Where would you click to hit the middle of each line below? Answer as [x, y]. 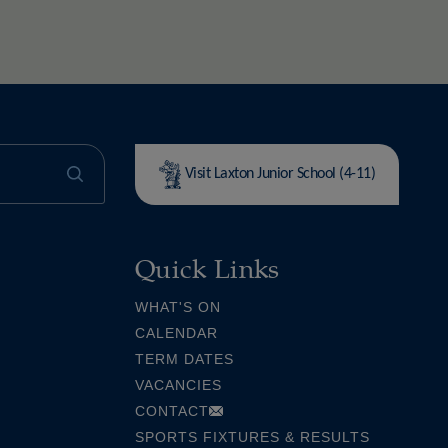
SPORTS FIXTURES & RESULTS [252, 436]
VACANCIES [178, 384]
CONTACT [172, 410]
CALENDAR [176, 332]
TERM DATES [184, 358]
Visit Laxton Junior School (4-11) [278, 173]
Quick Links [207, 267]
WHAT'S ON [178, 306]
